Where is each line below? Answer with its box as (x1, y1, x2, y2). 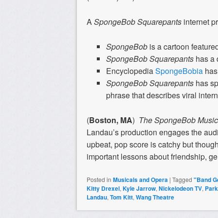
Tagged (172, 175, 192, 183)
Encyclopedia (106, 65, 155, 76)
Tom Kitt (110, 192, 133, 201)
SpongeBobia (155, 65, 203, 76)
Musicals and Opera (113, 175, 168, 184)
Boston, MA (89, 114, 132, 126)
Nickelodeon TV (159, 183, 202, 193)
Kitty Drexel (87, 183, 120, 193)
